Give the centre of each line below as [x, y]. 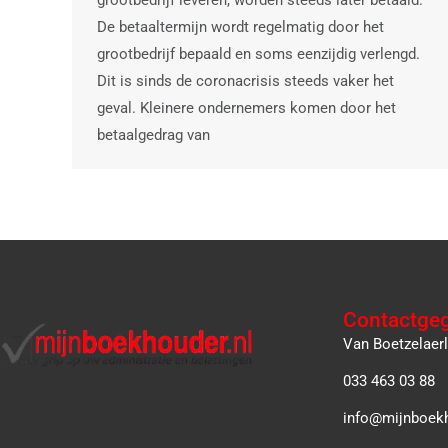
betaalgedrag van [153, 135]
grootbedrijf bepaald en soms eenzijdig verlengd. [258, 54]
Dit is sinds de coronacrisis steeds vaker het [245, 81]
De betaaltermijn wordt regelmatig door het [240, 27]
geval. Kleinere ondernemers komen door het [246, 108]
